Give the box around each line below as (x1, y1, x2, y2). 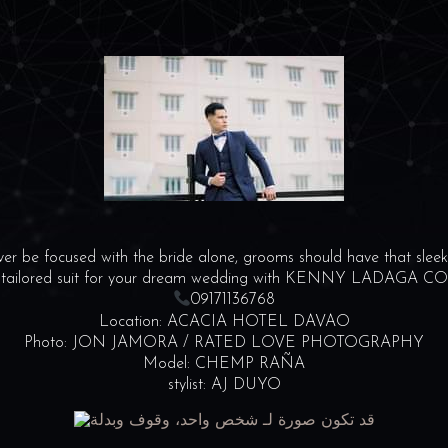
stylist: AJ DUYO (167, 376, 281, 393)
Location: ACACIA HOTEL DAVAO (98, 313, 350, 330)
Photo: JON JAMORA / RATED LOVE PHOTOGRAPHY (24, 334, 424, 351)
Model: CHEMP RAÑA (143, 355, 305, 372)
